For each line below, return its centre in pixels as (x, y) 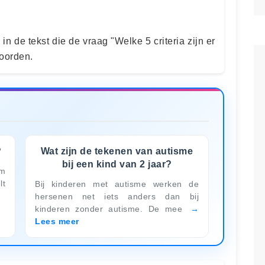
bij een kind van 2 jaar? (117, 164)
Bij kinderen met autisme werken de (117, 184)
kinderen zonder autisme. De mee (112, 209)
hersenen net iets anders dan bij (117, 196)
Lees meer (57, 221)
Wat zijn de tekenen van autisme (117, 151)
